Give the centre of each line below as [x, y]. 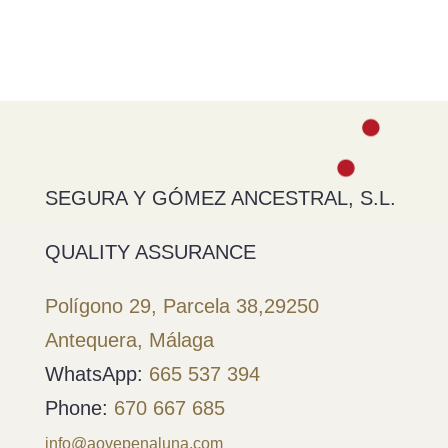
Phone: [79, 407]
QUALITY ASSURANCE [150, 251]
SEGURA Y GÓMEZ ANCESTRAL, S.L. [220, 197]
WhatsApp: [96, 373]
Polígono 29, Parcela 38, [154, 305]
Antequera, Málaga [129, 339]
